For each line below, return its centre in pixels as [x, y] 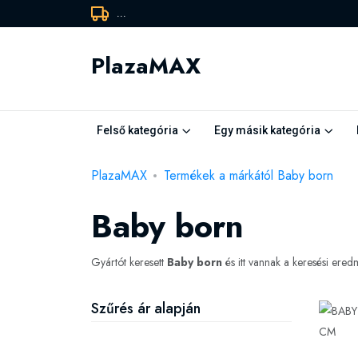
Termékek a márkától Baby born [249, 175]
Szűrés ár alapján [146, 308]
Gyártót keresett [129, 262]
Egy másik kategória [267, 130]
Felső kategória [137, 130]
